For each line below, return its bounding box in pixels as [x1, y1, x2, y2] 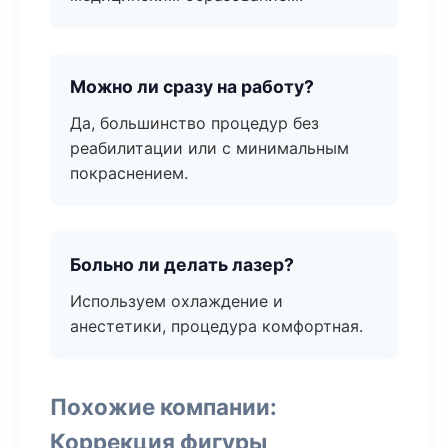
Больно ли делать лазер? [70, 254, 294, 275]
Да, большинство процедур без [70, 113, 319, 133]
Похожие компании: [50, 393, 277, 420]
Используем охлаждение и [70, 291, 283, 311]
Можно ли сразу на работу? [70, 76, 314, 97]
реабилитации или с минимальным [70, 138, 349, 158]
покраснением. [70, 163, 188, 183]
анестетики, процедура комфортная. [70, 316, 363, 336]
